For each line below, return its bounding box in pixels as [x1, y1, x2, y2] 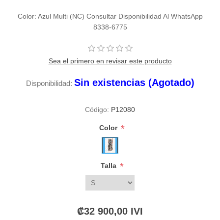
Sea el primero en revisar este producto [48, 57, 172, 65]
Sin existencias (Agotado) [74, 77, 194, 88]
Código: [85, 106, 109, 114]
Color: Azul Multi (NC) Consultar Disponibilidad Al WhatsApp [17, 12, 203, 21]
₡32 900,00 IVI [77, 206, 143, 217]
